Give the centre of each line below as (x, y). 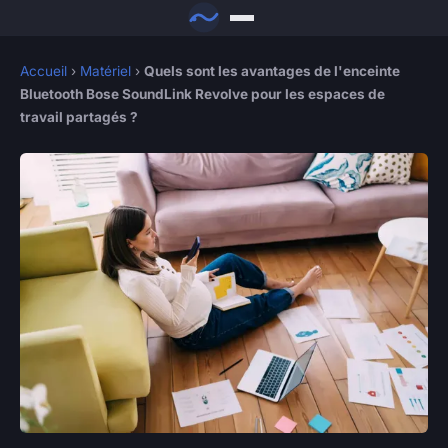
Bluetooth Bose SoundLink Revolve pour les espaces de (202, 94)
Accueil (43, 71)
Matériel (105, 71)
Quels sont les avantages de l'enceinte (272, 71)
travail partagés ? (79, 117)
